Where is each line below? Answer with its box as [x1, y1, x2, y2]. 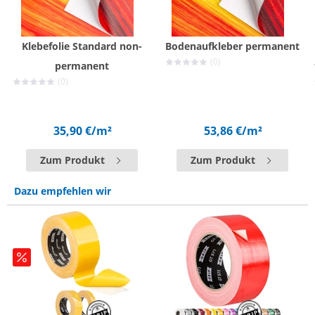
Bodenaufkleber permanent [165, 39, 300, 53]
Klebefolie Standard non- [21, 39, 142, 53]
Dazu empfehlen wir [14, 184, 111, 198]
